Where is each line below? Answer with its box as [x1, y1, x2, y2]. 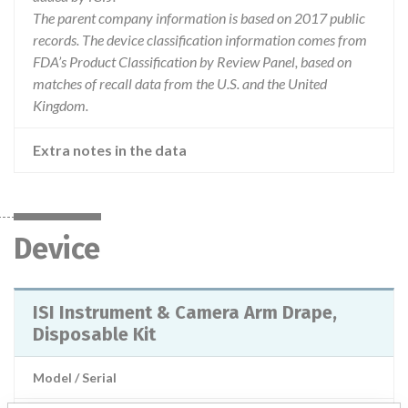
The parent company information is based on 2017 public [33, 9, 365, 26]
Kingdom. [33, 97, 88, 114]
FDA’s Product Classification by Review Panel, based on [33, 53, 352, 70]
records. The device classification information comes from [33, 31, 367, 48]
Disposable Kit [33, 323, 156, 345]
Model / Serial [33, 370, 117, 385]
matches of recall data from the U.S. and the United [33, 75, 327, 92]
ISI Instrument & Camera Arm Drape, [33, 301, 337, 323]
